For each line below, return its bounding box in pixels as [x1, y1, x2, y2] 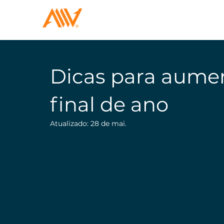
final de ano [50, 91, 168, 116]
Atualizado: [50, 118, 90, 128]
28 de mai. [90, 118, 126, 128]
